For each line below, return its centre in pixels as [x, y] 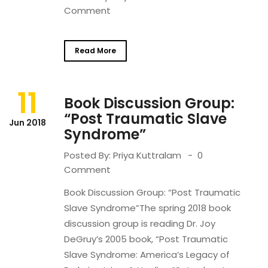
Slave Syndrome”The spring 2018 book [147, 208]
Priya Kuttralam [147, 155]
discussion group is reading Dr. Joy [140, 223]
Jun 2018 [28, 123]
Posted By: [89, 155]
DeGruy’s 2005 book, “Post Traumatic [146, 239]
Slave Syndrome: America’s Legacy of [147, 255]
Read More [95, 51]
